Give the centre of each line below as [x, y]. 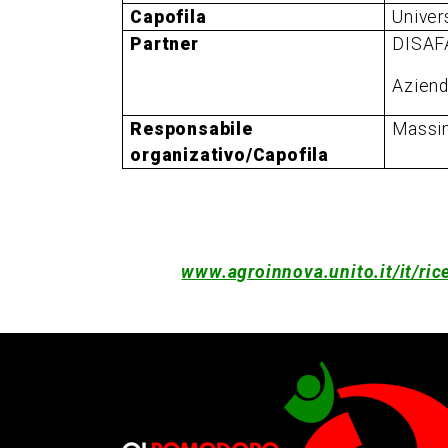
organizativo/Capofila [229, 154]
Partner [164, 43]
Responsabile [191, 128]
